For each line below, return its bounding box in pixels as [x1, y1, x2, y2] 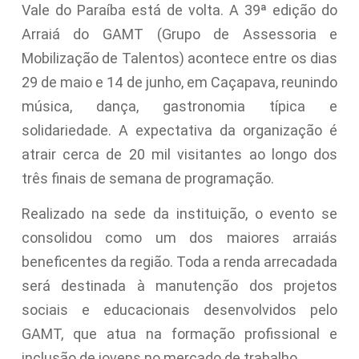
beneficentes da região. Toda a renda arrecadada [21, 253, 338, 271]
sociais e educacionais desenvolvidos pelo [21, 301, 338, 319]
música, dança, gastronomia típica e [21, 97, 338, 115]
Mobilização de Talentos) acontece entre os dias [21, 49, 338, 67]
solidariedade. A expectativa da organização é [21, 121, 338, 139]
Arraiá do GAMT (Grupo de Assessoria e [21, 25, 338, 42]
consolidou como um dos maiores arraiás [21, 229, 338, 247]
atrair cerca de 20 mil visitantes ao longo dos [21, 145, 338, 163]
